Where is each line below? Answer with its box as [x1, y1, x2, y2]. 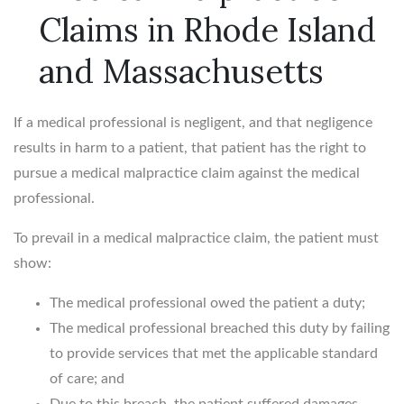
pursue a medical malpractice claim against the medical [14, 165, 360, 180]
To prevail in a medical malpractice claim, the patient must [14, 230, 379, 245]
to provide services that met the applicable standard [50, 345, 378, 361]
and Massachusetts [39, 50, 324, 92]
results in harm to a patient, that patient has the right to [14, 140, 366, 155]
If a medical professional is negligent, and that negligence [14, 115, 372, 130]
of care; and [50, 371, 124, 386]
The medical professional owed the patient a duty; [50, 295, 365, 310]
